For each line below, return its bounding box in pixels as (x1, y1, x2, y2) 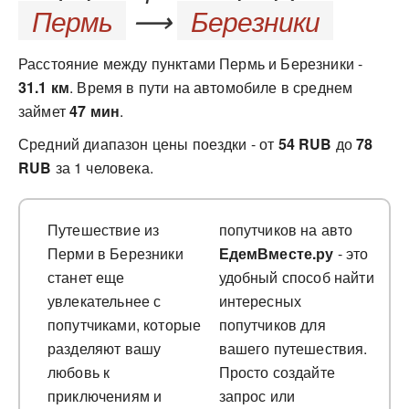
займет (18, 100, 70, 121)
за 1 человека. (51, 157, 153, 178)
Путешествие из (47, 219, 160, 240)
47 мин (69, 100, 121, 121)
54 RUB (278, 133, 332, 154)
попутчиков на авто (218, 219, 353, 240)
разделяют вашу (47, 338, 162, 359)
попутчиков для (218, 314, 326, 335)
